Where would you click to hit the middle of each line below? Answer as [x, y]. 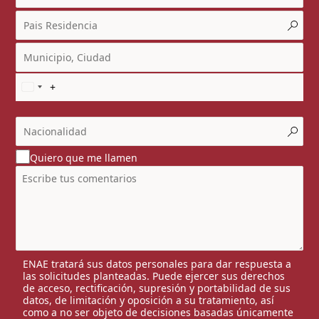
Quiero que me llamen [84, 157]
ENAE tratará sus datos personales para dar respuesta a [157, 263]
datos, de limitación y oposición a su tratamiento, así [149, 300]
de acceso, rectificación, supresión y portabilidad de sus [157, 288]
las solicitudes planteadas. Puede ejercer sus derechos [154, 276]
